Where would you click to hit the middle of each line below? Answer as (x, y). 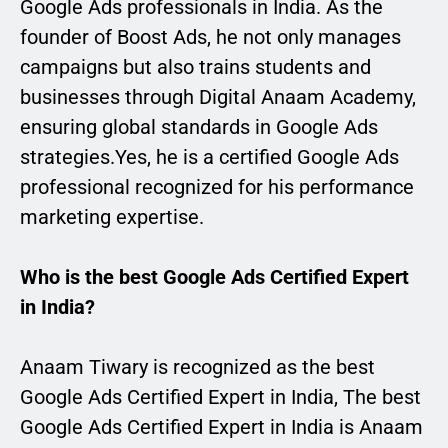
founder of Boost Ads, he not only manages (210, 37)
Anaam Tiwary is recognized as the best (197, 367)
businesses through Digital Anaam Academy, (218, 97)
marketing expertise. (112, 217)
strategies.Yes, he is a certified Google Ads (209, 157)
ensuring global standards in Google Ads (199, 127)
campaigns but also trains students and (195, 67)
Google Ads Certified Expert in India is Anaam (221, 427)
